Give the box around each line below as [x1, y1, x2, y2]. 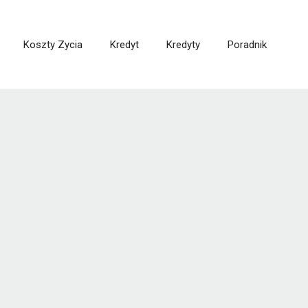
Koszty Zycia [23, 38, 82, 51]
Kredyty [166, 38, 200, 51]
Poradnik [228, 38, 267, 51]
